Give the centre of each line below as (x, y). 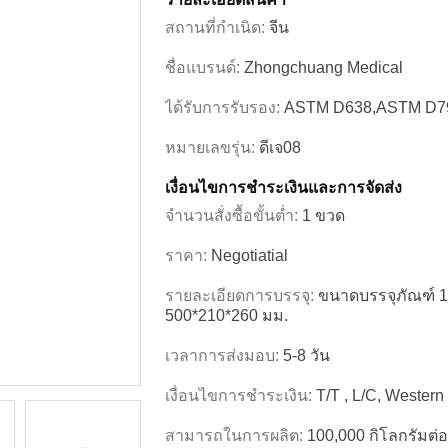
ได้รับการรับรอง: (224, 107)
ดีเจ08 (280, 147)
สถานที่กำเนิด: (217, 27)
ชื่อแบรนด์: (204, 67)
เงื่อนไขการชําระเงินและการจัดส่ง (283, 187)
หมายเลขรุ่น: (212, 147)
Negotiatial (249, 255)
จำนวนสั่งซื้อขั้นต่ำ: (233, 215)
